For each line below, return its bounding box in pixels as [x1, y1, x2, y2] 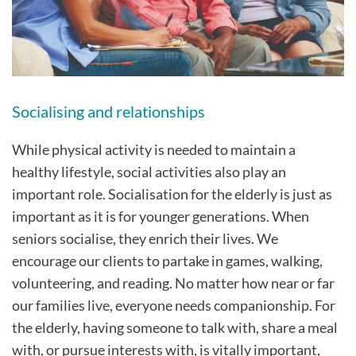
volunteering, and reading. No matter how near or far [12, 273, 335, 292]
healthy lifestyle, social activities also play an [12, 162, 286, 180]
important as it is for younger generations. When [12, 207, 309, 225]
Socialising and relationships [12, 101, 205, 121]
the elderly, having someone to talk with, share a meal [12, 318, 338, 336]
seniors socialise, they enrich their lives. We [12, 229, 278, 247]
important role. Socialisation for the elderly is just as [12, 184, 332, 203]
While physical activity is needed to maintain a [12, 140, 296, 158]
